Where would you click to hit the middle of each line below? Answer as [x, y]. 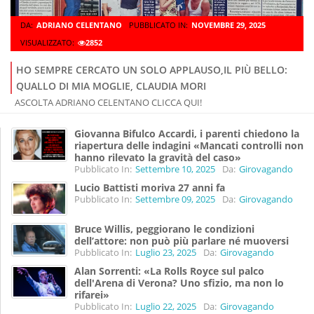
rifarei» [92, 294]
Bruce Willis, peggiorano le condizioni [164, 228]
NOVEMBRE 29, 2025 [228, 25]
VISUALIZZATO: [47, 43]
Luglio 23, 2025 [166, 252]
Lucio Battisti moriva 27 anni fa [150, 188]
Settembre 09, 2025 [175, 199]
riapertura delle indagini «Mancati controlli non [189, 146]
